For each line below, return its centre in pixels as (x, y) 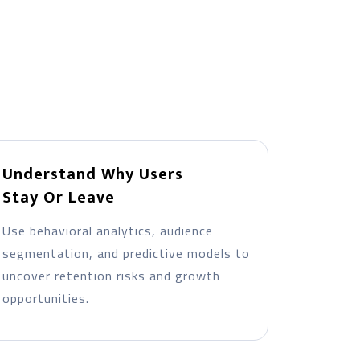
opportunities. (45, 298)
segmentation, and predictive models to (126, 253)
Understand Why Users (92, 174)
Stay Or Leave (58, 198)
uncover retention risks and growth (111, 276)
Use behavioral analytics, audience (107, 231)
